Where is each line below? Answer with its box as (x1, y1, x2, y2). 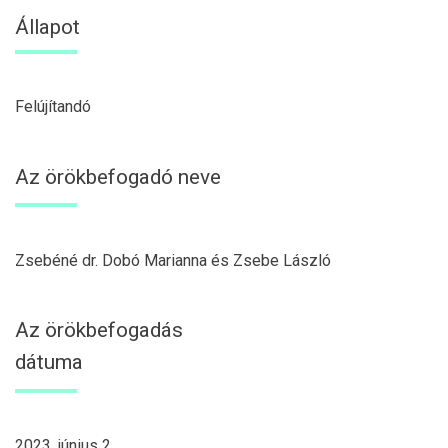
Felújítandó (15, 97, 91, 117)
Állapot (15, 15, 80, 40)
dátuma (15, 350, 83, 375)
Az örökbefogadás (15, 318, 183, 343)
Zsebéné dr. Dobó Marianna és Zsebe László (15, 250, 331, 270)
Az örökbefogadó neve (15, 164, 221, 189)
